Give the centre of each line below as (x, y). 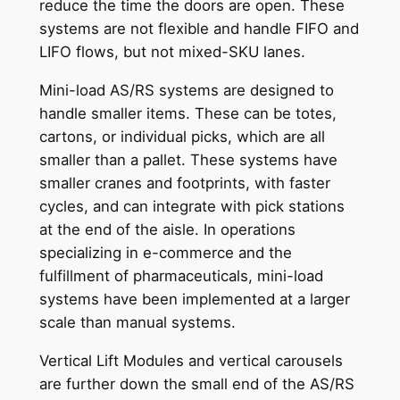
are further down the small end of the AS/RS (196, 383)
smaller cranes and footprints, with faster (184, 183)
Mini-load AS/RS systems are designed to (186, 90)
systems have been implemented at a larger (194, 299)
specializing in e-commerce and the (165, 252)
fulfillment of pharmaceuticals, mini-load (181, 275)
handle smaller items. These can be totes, (187, 113)
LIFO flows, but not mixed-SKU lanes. (172, 52)
